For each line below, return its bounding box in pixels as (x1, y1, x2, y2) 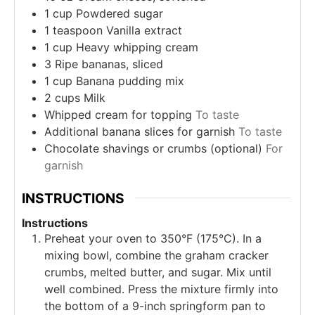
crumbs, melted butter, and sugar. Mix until (44, 264, 271, 279)
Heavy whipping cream (76, 39, 198, 54)
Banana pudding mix (76, 73, 184, 88)
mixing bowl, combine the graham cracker (44, 247, 269, 262)
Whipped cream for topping (44, 107, 192, 122)
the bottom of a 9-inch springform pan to (44, 298, 266, 313)
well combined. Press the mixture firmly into (44, 281, 278, 296)
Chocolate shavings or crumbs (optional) (44, 141, 262, 155)
